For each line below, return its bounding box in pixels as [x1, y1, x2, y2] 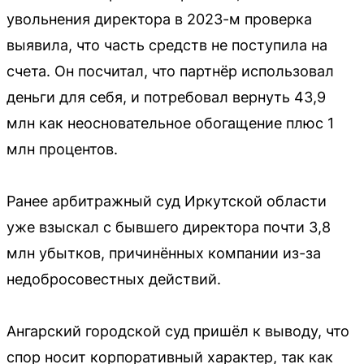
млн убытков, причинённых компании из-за [6, 245, 321, 262]
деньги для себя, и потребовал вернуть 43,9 [6, 89, 326, 106]
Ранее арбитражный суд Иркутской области [6, 193, 327, 210]
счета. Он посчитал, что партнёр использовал [6, 63, 334, 80]
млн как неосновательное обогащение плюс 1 [6, 115, 334, 132]
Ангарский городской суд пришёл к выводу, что [6, 323, 349, 340]
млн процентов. [6, 141, 118, 158]
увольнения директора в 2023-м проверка [6, 11, 312, 28]
